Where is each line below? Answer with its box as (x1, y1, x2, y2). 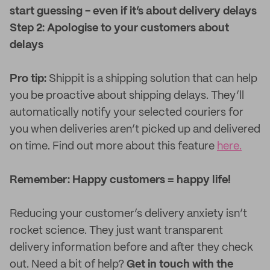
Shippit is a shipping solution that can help (46, 74, 257, 84)
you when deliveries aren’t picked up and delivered (10, 124, 260, 135)
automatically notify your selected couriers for (10, 107, 243, 118)
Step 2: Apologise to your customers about (10, 23, 229, 34)
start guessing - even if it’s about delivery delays (10, 6, 257, 17)
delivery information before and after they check (10, 242, 253, 253)
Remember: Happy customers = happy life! (10, 175, 231, 186)
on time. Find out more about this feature (10, 141, 217, 152)
